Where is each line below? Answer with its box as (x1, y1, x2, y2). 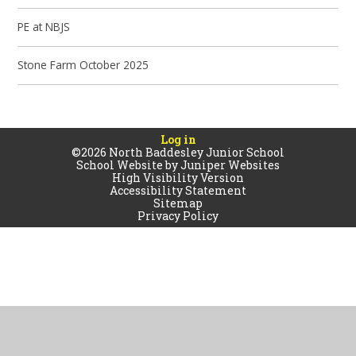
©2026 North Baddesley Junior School (72, 144, 284, 160)
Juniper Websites (180, 157, 280, 172)
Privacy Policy (137, 207, 219, 223)
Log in (160, 131, 196, 147)
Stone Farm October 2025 (17, 57, 149, 73)
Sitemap (153, 195, 203, 211)
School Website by (76, 157, 180, 172)
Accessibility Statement (110, 182, 246, 198)
